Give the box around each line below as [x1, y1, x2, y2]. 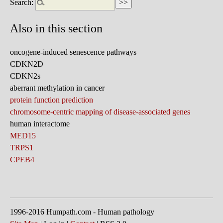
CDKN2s [10, 71, 40, 80]
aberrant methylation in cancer [10, 83, 105, 92]
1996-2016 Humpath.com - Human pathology [10, 207, 154, 216]
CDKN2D [10, 59, 43, 68]
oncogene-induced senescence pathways [10, 47, 136, 56]
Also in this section [10, 21, 103, 35]
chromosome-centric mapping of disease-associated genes [10, 107, 190, 116]
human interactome [10, 119, 70, 128]
